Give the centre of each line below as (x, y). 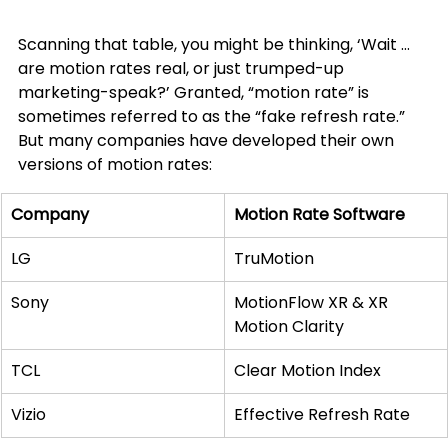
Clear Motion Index (307, 371)
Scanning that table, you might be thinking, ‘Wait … (216, 45)
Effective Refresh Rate (322, 415)
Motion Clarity (289, 327)
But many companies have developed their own (208, 141)
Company (50, 215)
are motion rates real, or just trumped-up (183, 69)
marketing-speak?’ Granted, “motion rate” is (195, 93)
